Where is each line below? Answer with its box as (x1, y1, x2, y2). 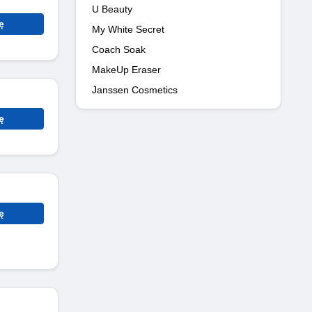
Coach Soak (92, 43, 146, 55)
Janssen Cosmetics (92, 84, 178, 95)
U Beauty (92, 3, 132, 15)
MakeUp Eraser (92, 63, 161, 75)
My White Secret (92, 23, 164, 35)
